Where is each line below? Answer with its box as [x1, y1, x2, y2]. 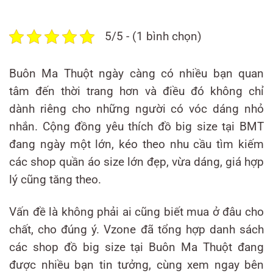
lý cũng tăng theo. [9, 172, 101, 186]
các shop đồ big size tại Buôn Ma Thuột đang [9, 240, 264, 254]
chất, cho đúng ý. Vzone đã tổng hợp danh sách [9, 222, 264, 236]
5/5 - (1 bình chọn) [105, 29, 202, 43]
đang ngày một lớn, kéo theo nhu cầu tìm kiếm [9, 137, 264, 151]
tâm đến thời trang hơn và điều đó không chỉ [9, 84, 264, 98]
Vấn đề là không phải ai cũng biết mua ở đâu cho [9, 205, 264, 219]
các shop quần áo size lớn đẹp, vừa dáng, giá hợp [9, 155, 264, 169]
